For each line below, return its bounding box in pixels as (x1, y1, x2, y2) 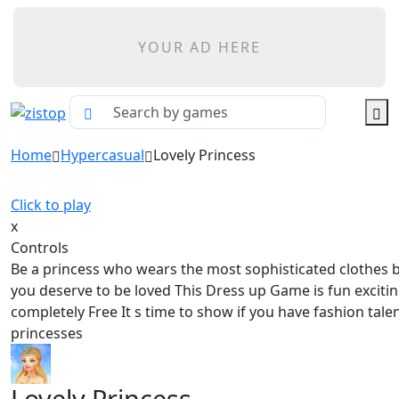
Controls (11, 238, 69, 257)
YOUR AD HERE (138, 37, 261, 57)
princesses (11, 323, 83, 343)
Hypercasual (61, 145, 144, 165)
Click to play (11, 195, 91, 215)
